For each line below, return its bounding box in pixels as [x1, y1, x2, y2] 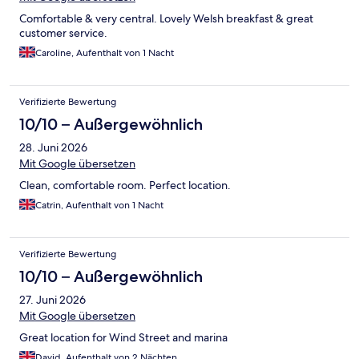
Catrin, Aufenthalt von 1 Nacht [35, 198, 163, 212]
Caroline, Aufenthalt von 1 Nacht [35, 46, 174, 59]
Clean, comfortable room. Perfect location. [19, 177, 231, 192]
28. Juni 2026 [19, 139, 87, 155]
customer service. [19, 25, 107, 40]
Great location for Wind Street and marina [19, 329, 228, 345]
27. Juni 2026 [19, 292, 86, 307]
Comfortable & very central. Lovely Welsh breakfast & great [19, 10, 313, 26]
